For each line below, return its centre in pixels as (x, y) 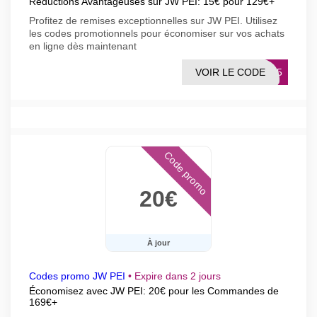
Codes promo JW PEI (77, 276)
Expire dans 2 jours (178, 276)
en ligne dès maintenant (83, 46)
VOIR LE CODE (230, 72)
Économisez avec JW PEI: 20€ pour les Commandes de (154, 291)
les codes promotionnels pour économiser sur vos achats (157, 33)
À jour (158, 243)
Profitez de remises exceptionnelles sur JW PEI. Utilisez (153, 21)
